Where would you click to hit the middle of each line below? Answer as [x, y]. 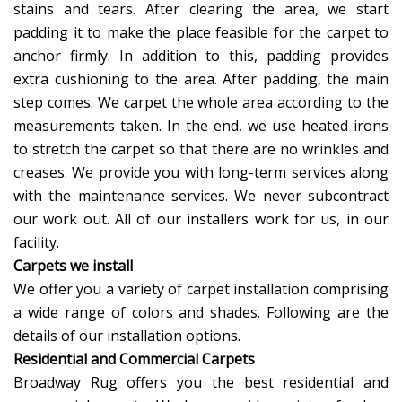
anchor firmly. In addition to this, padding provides [201, 56]
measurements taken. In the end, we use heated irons [201, 126]
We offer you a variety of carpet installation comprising [201, 289]
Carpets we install [73, 266]
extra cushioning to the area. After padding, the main [201, 79]
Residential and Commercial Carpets [134, 359]
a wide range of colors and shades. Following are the [201, 313]
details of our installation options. [127, 336]
